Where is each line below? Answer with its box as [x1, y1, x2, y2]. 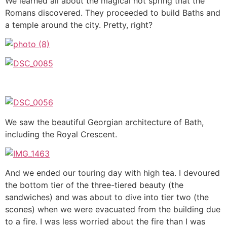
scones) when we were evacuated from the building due [5, 204, 220, 215]
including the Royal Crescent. [5, 129, 117, 139]
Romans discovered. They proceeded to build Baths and [5, 7, 220, 18]
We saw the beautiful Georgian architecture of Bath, [5, 117, 204, 127]
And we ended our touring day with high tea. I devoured [5, 168, 220, 178]
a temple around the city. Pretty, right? [5, 19, 153, 30]
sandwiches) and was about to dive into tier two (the [5, 192, 209, 203]
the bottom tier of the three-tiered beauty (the [5, 180, 183, 191]
